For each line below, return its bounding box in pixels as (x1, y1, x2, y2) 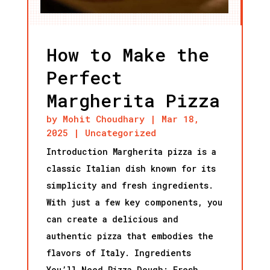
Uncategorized (84, 127, 156, 139)
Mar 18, (161, 113, 199, 125)
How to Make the (46, 43, 209, 66)
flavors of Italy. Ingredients (46, 247, 191, 259)
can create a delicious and (46, 213, 178, 225)
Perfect (46, 66, 122, 89)
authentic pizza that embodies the (46, 230, 213, 242)
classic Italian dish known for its (46, 163, 216, 174)
